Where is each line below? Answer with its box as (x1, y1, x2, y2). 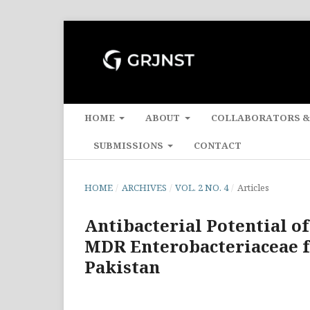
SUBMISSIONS (93, 138, 165, 152)
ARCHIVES (121, 181, 167, 194)
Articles (237, 181, 269, 194)
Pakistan (84, 255, 160, 278)
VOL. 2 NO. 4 (175, 181, 229, 194)
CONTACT (194, 138, 242, 152)
